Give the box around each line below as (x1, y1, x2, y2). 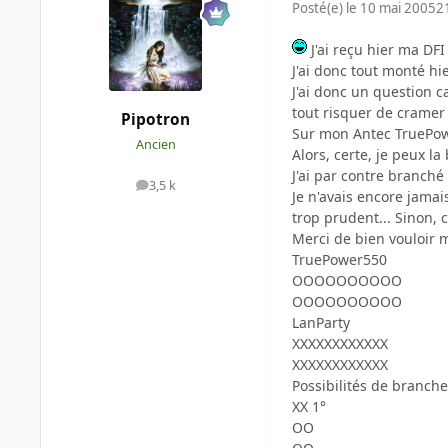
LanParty (292, 312, 350, 332)
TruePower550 (292, 249, 387, 269)
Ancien (135, 136, 176, 154)
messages (154, 181, 213, 199)
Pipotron (121, 108, 190, 130)
